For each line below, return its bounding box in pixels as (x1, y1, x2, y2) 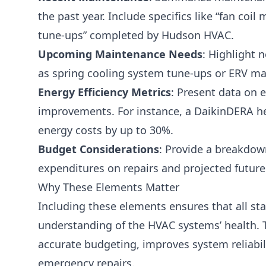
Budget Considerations (38, 142, 159, 157)
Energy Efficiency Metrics (38, 85, 171, 100)
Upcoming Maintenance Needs (38, 47, 202, 62)
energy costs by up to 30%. (38, 123, 173, 138)
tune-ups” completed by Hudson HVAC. (38, 28, 234, 43)
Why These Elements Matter (38, 180, 179, 195)
